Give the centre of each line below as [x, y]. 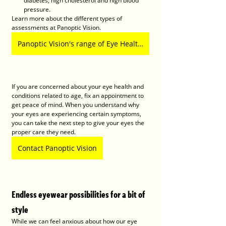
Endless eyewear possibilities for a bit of [79, 194]
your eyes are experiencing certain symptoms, [77, 114]
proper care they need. [44, 132]
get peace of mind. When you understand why [76, 105]
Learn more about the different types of [68, 19]
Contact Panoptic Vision [57, 148]
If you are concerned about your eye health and [78, 87]
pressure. [37, 10]
